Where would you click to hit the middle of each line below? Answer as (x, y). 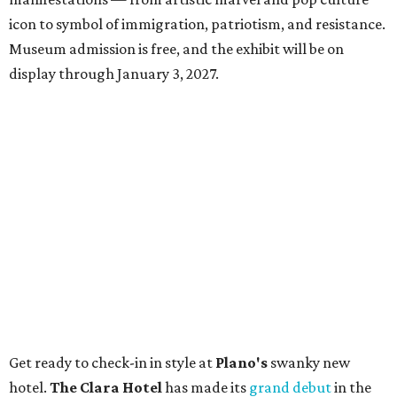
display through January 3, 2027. (114, 74)
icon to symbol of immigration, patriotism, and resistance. (197, 24)
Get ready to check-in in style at (112, 363)
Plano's (241, 363)
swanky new (309, 363)
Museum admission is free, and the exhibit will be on (176, 49)
